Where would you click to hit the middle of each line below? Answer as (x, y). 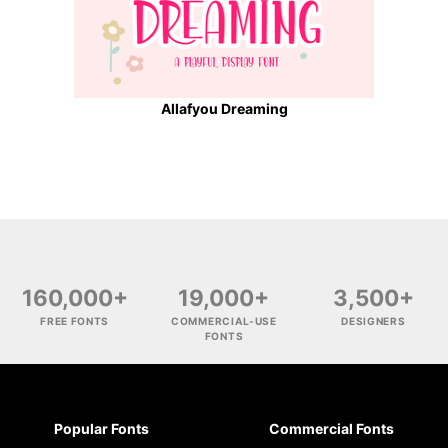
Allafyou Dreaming (224, 108)
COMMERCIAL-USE (224, 320)
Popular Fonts (101, 428)
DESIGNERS (373, 320)
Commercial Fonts (331, 428)
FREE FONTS (75, 320)
